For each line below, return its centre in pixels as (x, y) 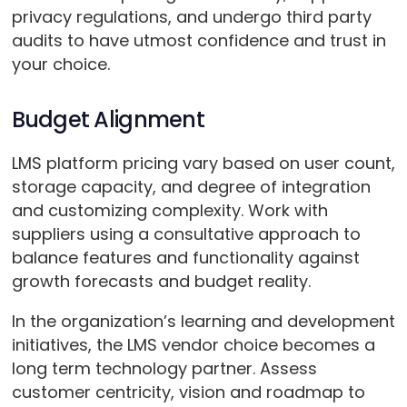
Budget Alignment (108, 120)
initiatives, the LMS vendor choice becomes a (193, 345)
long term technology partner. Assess (164, 369)
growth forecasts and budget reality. (161, 282)
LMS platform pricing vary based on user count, (203, 164)
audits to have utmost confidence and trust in (199, 41)
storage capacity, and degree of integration (191, 187)
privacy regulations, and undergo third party (191, 17)
